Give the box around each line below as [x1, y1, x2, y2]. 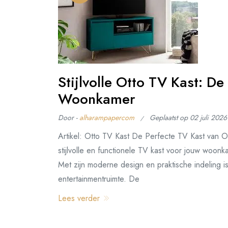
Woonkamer [58, 89, 135, 109]
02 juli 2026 [190, 112, 227, 123]
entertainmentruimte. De [58, 173, 139, 185]
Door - [58, 112, 79, 123]
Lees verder [58, 192, 102, 204]
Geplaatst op [150, 112, 190, 123]
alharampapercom [79, 112, 134, 123]
